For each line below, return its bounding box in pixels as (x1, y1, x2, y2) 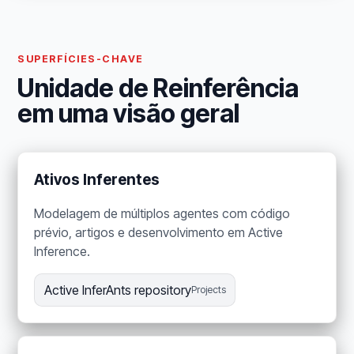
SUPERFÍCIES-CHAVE (17, 53, 144, 66)
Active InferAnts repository (43, 282, 191, 299)
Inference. (34, 243, 91, 260)
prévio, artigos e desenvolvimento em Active (34, 224, 284, 241)
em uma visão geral (17, 98, 240, 130)
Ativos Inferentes (34, 171, 160, 190)
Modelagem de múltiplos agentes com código (34, 205, 291, 222)
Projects (190, 284, 226, 296)
